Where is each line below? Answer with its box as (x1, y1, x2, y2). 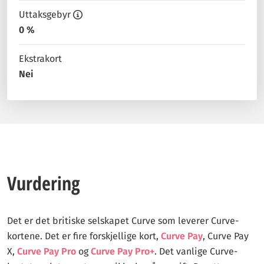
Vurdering (7, 170, 80, 196)
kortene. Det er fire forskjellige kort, (7, 230, 161, 242)
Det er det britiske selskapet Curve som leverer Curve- (7, 215, 239, 226)
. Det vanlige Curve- (154, 246, 237, 257)
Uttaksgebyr (19, 9, 71, 20)
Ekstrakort (19, 53, 62, 64)
